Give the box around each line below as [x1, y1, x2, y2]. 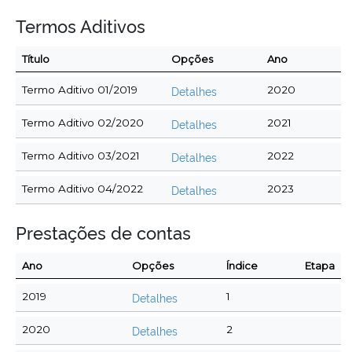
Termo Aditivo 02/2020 [22, 116, 144, 130]
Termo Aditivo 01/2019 [22, 83, 137, 97]
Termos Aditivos [16, 13, 145, 38]
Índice [226, 259, 258, 273]
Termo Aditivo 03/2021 [22, 149, 140, 163]
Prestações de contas [16, 220, 191, 244]
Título [22, 53, 49, 66]
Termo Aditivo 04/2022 [22, 182, 143, 196]
